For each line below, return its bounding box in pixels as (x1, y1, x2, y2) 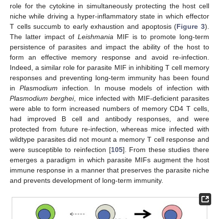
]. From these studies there (122, 146, 209, 154)
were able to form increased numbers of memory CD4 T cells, (10, 105, 209, 113)
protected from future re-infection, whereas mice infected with (10, 125, 209, 133)
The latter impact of (10, 33, 78, 41)
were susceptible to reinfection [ (10, 146, 111, 154)
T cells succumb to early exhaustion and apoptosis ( (10, 22, 177, 31)
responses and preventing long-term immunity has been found (10, 74, 209, 82)
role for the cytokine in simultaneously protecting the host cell (10, 2, 209, 10)
